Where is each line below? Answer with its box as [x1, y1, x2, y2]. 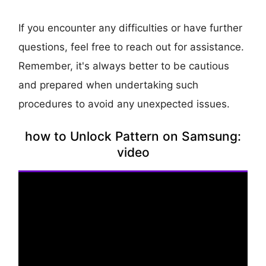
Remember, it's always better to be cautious [18, 60, 230, 72]
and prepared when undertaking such [18, 79, 199, 91]
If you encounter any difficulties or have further [18, 22, 243, 34]
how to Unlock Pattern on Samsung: [25, 129, 241, 144]
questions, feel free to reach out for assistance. [18, 41, 245, 53]
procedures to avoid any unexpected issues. [18, 98, 230, 110]
